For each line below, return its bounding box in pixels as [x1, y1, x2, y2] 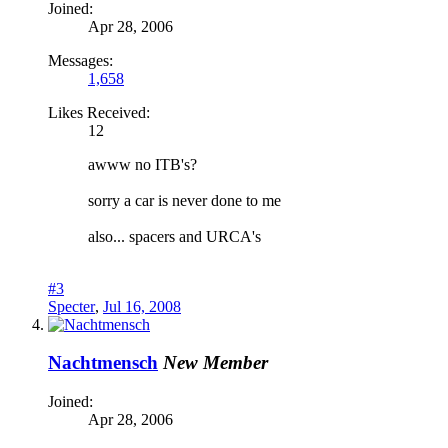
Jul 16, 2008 [103, 297, 181, 315]
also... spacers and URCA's [88, 227, 261, 245]
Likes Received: [48, 103, 150, 121]
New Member [163, 352, 268, 374]
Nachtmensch [48, 352, 158, 374]
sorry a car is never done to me [88, 191, 281, 209]
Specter [48, 297, 95, 315]
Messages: [48, 51, 113, 69]
